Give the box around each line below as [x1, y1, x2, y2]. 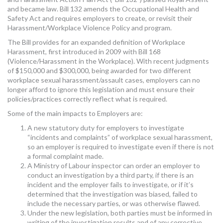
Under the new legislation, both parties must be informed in [27, 208, 212, 217]
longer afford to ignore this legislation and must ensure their [7, 85, 195, 94]
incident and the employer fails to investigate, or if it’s [27, 180, 194, 189]
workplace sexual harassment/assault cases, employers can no [7, 75, 200, 84]
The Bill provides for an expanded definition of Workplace [7, 37, 185, 46]
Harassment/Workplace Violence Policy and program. [7, 23, 172, 32]
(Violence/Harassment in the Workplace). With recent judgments [7, 56, 209, 65]
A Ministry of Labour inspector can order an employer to [27, 161, 200, 170]
